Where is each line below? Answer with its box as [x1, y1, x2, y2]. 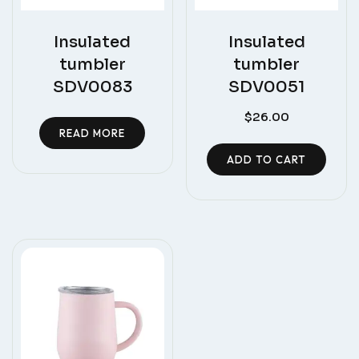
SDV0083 [52, 76, 132, 97]
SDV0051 [228, 76, 305, 97]
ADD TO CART [227, 153, 307, 167]
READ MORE [59, 126, 126, 139]
